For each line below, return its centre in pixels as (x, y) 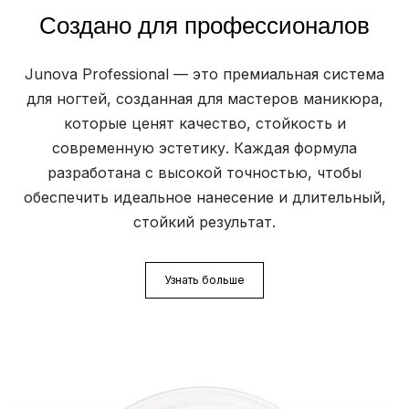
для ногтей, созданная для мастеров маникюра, (204, 99)
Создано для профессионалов (204, 26)
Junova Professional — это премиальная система (204, 74)
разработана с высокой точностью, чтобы (204, 173)
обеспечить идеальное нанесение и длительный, (204, 198)
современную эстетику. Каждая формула (204, 148)
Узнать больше (204, 280)
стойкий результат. (204, 222)
